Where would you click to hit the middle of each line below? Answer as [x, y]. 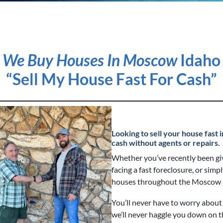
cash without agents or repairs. [166, 143]
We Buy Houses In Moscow [90, 60]
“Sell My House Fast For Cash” [111, 79]
